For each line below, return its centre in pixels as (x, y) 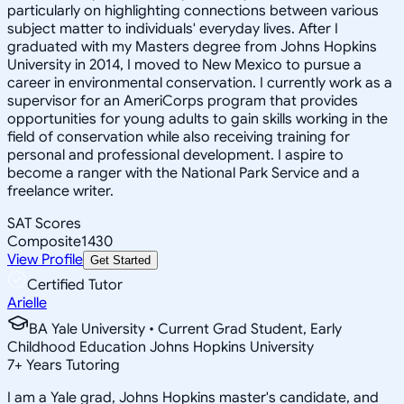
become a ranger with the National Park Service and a (184, 173)
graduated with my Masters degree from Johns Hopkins (192, 46)
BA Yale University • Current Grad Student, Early (185, 329)
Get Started (120, 260)
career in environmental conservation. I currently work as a (200, 83)
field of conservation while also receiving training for (179, 137)
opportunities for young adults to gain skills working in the (197, 119)
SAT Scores (44, 223)
